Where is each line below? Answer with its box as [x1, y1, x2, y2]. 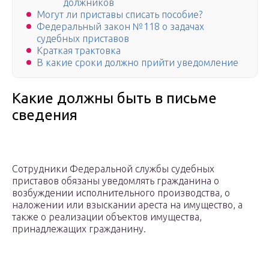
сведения [12, 107, 77, 124]
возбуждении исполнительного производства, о [12, 187, 230, 199]
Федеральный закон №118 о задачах [37, 21, 204, 32]
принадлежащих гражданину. [12, 223, 146, 235]
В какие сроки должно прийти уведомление [37, 57, 238, 68]
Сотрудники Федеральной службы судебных [12, 163, 214, 175]
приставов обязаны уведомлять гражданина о [12, 175, 219, 187]
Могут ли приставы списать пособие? [37, 9, 202, 20]
